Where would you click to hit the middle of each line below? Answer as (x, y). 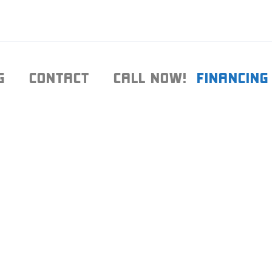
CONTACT (59, 78)
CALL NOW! (150, 78)
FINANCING (233, 78)
